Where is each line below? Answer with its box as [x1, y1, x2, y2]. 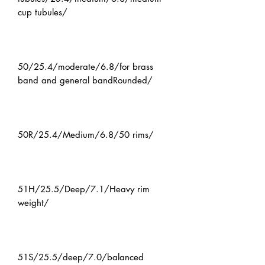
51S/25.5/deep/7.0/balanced [18, 251, 144, 263]
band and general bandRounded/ [18, 75, 153, 86]
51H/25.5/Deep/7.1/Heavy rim [18, 183, 150, 195]
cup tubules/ [18, 7, 67, 18]
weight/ [18, 197, 49, 209]
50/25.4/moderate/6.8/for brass [18, 61, 153, 73]
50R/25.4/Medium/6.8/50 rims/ [18, 129, 154, 141]
